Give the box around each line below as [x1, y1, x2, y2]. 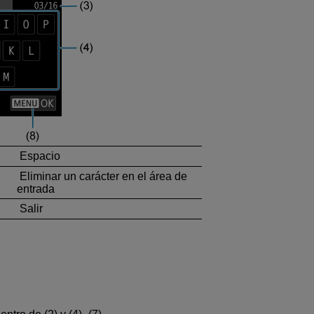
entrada [17, 182, 55, 195]
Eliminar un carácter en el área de [17, 170, 187, 182]
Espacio [17, 149, 60, 162]
